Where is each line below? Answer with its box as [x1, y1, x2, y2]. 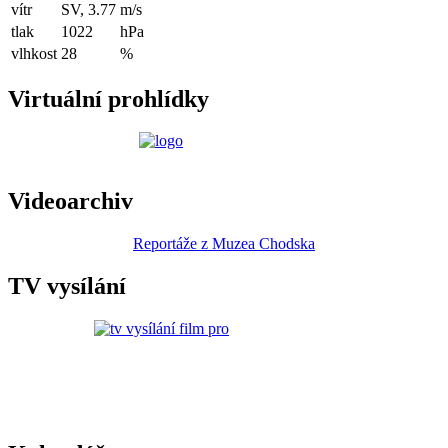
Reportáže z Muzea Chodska [133, 235, 315, 253]
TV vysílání [8, 273, 126, 300]
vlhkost [11, 44, 57, 62]
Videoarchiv [8, 188, 133, 215]
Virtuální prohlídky [8, 85, 209, 112]
